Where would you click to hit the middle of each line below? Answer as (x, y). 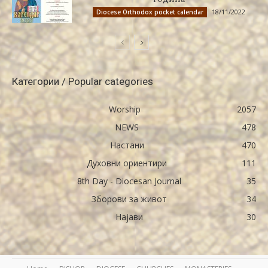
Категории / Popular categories (83, 81)
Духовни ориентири (127, 163)
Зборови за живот (129, 199)
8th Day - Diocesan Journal (129, 181)
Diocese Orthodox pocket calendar (150, 12)
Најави (129, 217)
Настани (127, 145)
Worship (124, 109)
